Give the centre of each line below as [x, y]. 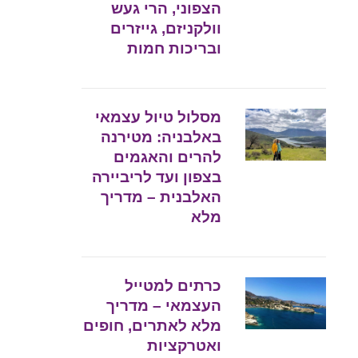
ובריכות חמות [175, 49]
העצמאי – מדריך [164, 306]
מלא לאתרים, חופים [153, 326]
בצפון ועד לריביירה [157, 177]
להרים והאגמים [168, 157]
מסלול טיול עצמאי [159, 117]
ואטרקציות [185, 346]
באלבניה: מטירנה [161, 137]
